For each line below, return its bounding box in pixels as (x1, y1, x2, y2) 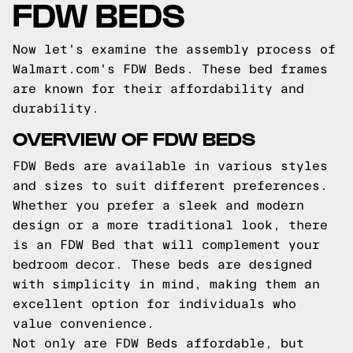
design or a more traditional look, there (13, 218, 328, 232)
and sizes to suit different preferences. (13, 179, 328, 192)
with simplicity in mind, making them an (13, 277, 320, 291)
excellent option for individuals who (13, 297, 296, 310)
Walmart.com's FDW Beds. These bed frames (13, 62, 328, 76)
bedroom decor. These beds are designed (13, 258, 312, 271)
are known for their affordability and (13, 82, 304, 95)
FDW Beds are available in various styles (13, 159, 328, 173)
